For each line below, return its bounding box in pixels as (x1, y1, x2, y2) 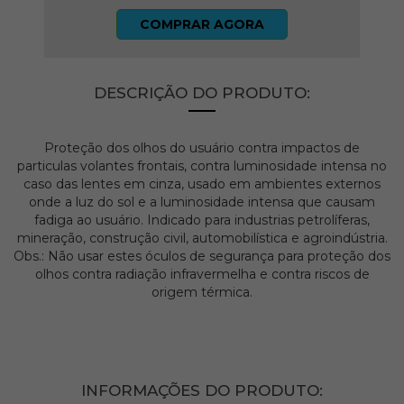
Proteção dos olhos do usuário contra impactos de (44, 140, 360, 157)
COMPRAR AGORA (139, 16, 264, 33)
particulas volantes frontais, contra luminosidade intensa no (17, 158, 387, 175)
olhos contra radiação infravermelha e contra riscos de (34, 266, 370, 283)
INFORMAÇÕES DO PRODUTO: (81, 381, 323, 400)
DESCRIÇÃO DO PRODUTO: (94, 84, 310, 103)
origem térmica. (151, 284, 252, 301)
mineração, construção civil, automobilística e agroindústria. (16, 230, 388, 247)
